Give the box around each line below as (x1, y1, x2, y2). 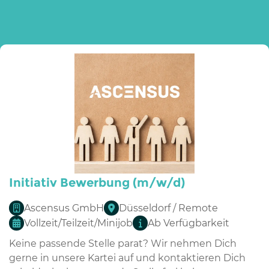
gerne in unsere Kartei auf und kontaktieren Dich (9, 252, 246, 264)
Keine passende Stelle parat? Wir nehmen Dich (9, 238, 237, 250)
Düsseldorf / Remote (119, 202, 218, 214)
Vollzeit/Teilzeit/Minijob (24, 217, 133, 229)
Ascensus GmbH (24, 202, 104, 214)
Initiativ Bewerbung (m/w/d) (9, 175, 185, 190)
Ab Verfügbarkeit (148, 217, 229, 229)
